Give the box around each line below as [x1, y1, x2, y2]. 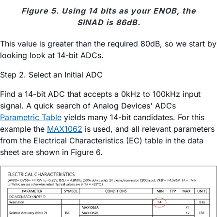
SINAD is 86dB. [77, 17, 140, 27]
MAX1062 [47, 124, 82, 134]
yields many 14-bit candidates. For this [62, 112, 204, 122]
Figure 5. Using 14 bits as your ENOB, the [21, 5, 196, 15]
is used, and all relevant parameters [82, 124, 215, 134]
